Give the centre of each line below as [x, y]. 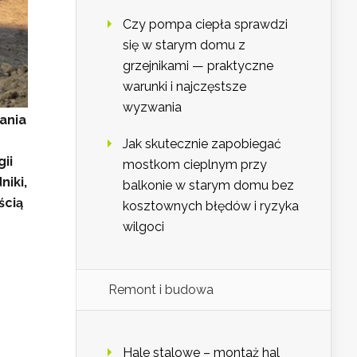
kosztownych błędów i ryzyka [211, 206]
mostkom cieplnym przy [195, 165]
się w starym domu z [184, 45]
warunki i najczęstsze [184, 87]
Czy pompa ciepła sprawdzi [205, 25]
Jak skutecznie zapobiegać [202, 144]
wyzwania [152, 108]
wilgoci [143, 227]
